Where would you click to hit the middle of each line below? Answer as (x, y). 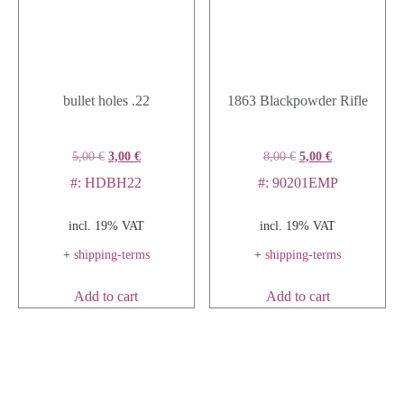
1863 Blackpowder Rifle (298, 100)
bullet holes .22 (106, 100)
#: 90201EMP (298, 182)
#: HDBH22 (106, 182)
